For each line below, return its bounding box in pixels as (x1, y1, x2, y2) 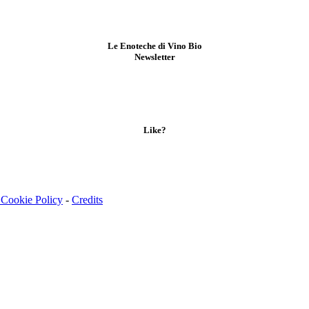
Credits (72, 193, 103, 206)
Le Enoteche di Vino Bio (107, 40, 202, 51)
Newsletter (134, 51, 175, 62)
